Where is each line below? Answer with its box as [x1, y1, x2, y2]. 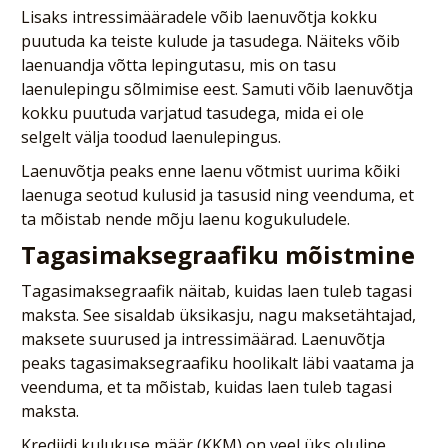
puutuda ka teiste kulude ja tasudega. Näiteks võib [21, 30, 401, 53]
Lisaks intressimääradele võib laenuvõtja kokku [21, 6, 378, 29]
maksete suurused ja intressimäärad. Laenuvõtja [21, 328, 386, 351]
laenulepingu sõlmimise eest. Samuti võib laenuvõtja [21, 78, 414, 101]
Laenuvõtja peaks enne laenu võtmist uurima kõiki [21, 160, 401, 183]
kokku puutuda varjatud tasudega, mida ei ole [21, 102, 365, 125]
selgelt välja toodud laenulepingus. [21, 126, 282, 149]
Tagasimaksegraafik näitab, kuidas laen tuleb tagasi [21, 280, 413, 303]
